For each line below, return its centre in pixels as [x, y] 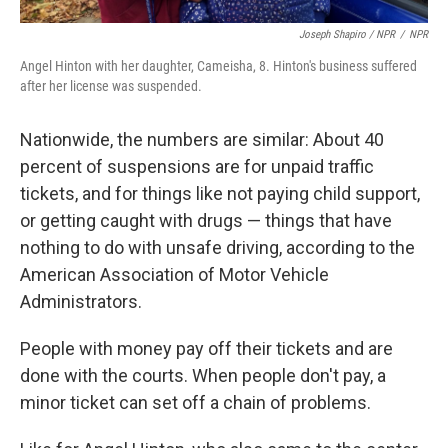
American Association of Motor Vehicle [174, 275]
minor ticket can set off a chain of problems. [195, 403]
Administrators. [81, 302]
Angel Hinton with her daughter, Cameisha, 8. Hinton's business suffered [218, 66]
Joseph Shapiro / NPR [347, 35]
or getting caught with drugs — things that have [206, 221]
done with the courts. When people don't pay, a [203, 376]
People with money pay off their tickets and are [206, 349]
